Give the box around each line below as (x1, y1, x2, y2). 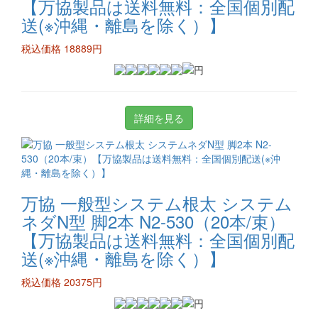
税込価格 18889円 (21, 41, 102, 55)
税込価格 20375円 (21, 275, 102, 289)
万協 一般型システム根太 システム (21, 190, 292, 215)
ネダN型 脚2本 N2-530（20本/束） (21, 209, 285, 234)
